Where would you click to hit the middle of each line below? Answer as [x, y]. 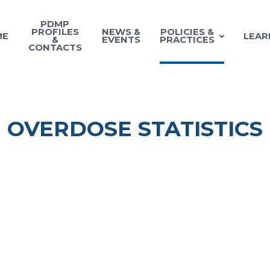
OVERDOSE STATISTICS [135, 129]
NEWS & [121, 32]
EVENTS [121, 40]
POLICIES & [187, 32]
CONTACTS [55, 48]
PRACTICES [187, 40]
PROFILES [55, 32]
